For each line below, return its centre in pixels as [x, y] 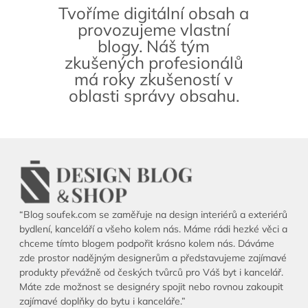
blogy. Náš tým [154, 46]
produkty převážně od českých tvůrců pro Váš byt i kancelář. [151, 273]
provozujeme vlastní [154, 29]
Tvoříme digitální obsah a [154, 13]
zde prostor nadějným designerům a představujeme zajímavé [153, 258]
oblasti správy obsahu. [154, 95]
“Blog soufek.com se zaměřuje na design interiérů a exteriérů [153, 215]
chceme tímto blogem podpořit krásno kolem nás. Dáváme [146, 244]
